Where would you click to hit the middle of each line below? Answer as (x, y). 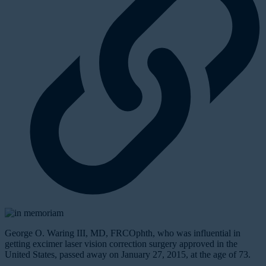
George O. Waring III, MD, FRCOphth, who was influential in (123, 233)
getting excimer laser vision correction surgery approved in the (121, 244)
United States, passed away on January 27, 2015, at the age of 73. (128, 255)
